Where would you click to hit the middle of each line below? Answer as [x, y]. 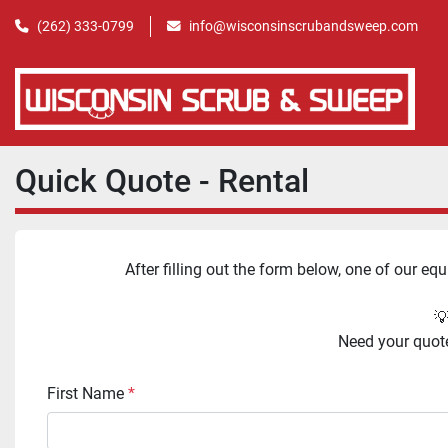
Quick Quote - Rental [162, 180]
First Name [90, 393]
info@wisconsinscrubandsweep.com [303, 25]
